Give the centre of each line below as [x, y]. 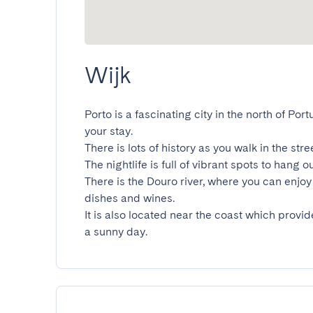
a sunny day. [116, 232]
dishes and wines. [130, 198]
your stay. [109, 131]
